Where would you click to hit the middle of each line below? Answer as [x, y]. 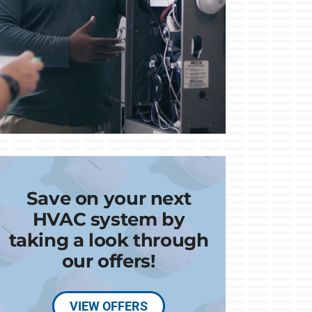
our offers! [109, 260]
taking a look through [109, 240]
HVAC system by [109, 219]
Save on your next [109, 198]
